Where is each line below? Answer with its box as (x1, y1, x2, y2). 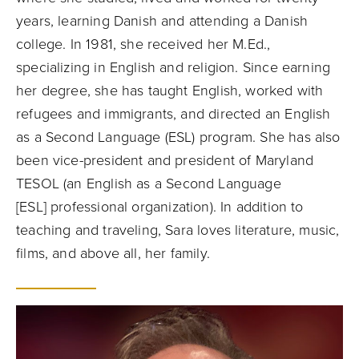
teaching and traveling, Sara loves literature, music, (16, 221, 340, 239)
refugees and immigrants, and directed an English (16, 105, 331, 123)
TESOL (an (16, 175, 87, 192)
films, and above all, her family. (16, 244, 210, 262)
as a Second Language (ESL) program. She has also (16, 128, 341, 146)
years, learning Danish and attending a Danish (16, 12, 309, 30)
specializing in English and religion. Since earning (16, 58, 331, 76)
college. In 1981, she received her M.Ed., (16, 35, 271, 53)
